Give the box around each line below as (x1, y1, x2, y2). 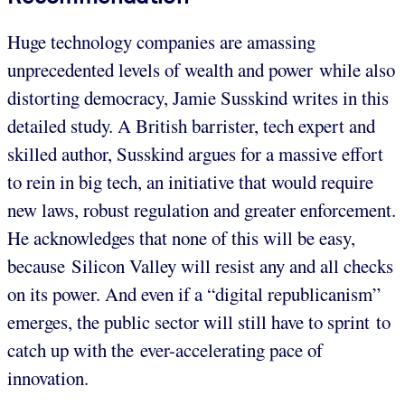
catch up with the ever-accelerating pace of (7, 336, 323, 363)
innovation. (7, 364, 89, 391)
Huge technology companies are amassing (7, 28, 316, 54)
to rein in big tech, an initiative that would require (7, 168, 373, 194)
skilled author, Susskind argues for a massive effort (7, 140, 383, 166)
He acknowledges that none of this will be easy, (7, 224, 355, 250)
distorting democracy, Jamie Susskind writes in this (7, 84, 389, 110)
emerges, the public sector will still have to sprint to (7, 308, 391, 334)
